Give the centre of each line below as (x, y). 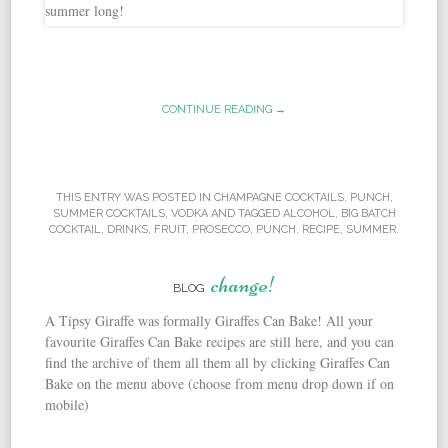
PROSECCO (221, 229)
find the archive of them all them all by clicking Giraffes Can (218, 362)
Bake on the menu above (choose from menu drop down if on (220, 383)
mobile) (67, 404)
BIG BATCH (368, 213)
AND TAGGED (245, 213)
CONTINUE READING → (224, 109)
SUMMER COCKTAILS (108, 213)
